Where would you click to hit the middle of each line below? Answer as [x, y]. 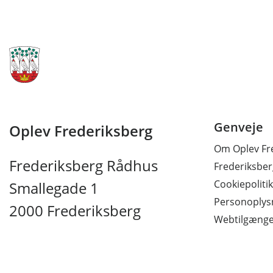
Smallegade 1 [54, 188]
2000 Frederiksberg [75, 211]
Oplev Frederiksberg [81, 131]
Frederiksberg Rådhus [83, 166]
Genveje [239, 127]
